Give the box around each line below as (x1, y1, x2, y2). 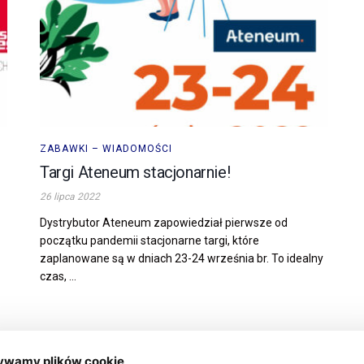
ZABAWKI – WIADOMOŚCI (40, 142, 172, 154)
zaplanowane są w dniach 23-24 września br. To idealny (40, 251, 323, 265)
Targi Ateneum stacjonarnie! (40, 162, 231, 182)
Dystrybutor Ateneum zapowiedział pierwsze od (40, 215, 288, 229)
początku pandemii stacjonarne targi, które (40, 233, 259, 247)
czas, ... (40, 269, 76, 283)
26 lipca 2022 (40, 190, 100, 202)
